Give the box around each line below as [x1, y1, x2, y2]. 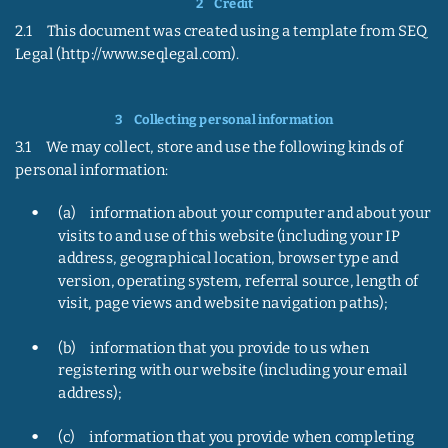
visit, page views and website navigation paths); [58, 294, 388, 313]
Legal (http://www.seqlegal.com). [14, 44, 239, 63]
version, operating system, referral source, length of [58, 271, 422, 290]
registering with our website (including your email [58, 361, 411, 380]
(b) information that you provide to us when [58, 339, 372, 357]
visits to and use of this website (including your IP [58, 227, 403, 245]
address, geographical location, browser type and [58, 249, 401, 268]
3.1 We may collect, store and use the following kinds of [14, 137, 407, 156]
